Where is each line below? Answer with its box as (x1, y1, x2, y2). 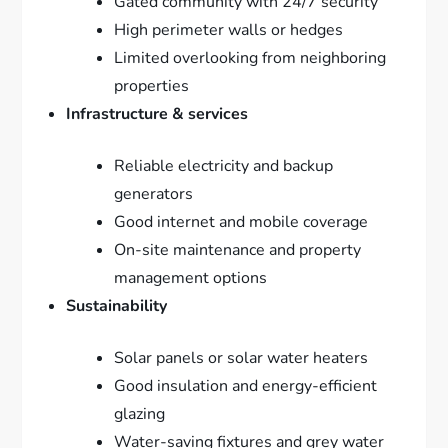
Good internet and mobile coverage (114, 210, 369, 233)
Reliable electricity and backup (114, 154, 334, 177)
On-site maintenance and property (114, 238, 362, 261)
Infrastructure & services (66, 102, 249, 125)
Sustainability (66, 294, 168, 317)
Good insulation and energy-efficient (114, 374, 378, 397)
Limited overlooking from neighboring (114, 46, 387, 69)
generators (114, 182, 194, 205)
